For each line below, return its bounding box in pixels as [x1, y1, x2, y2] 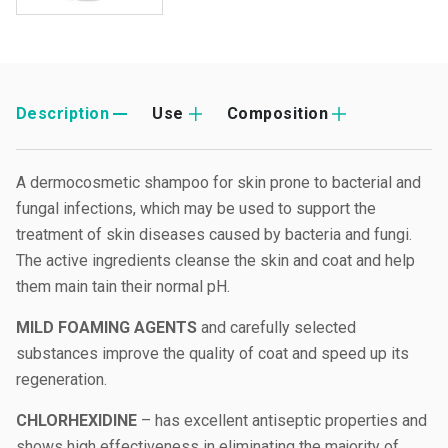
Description [16, 104, 110, 123]
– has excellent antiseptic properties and [137, 411, 427, 430]
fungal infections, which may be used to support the [16, 199, 376, 218]
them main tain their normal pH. [16, 277, 230, 296]
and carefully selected [197, 318, 356, 337]
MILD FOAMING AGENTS [16, 318, 197, 337]
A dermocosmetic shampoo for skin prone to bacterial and [16, 173, 421, 192]
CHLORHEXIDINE [16, 411, 137, 430]
